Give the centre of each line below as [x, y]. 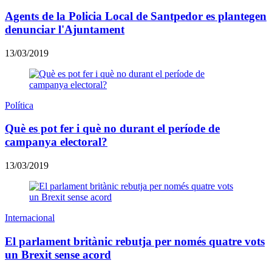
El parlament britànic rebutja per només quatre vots [135, 241]
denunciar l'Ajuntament [65, 29]
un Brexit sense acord [58, 254]
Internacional [30, 218]
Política [19, 105]
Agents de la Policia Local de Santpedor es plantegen [136, 16]
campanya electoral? [56, 142]
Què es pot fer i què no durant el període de [112, 129]
